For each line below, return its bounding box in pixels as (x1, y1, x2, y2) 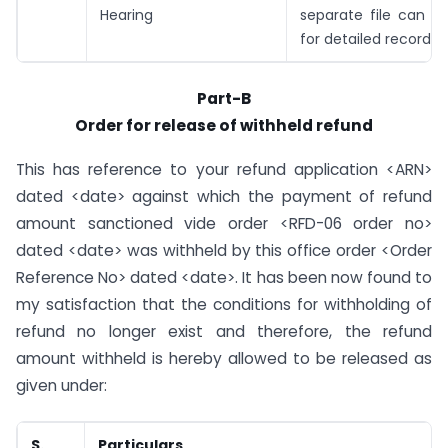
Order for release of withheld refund (75, 114, 373, 136)
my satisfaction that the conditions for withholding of (16, 294, 432, 316)
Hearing (100, 4, 153, 25)
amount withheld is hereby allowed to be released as (16, 348, 432, 370)
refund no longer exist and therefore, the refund (16, 321, 432, 343)
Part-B (197, 87, 251, 109)
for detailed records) (300, 28, 445, 49)
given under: (16, 375, 107, 397)
